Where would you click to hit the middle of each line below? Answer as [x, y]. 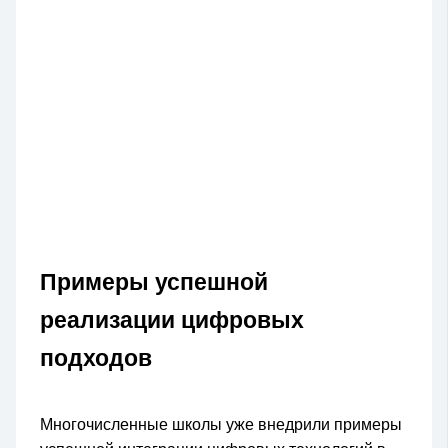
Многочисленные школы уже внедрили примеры [221, 424]
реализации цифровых [172, 320]
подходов [96, 358]
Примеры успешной [154, 282]
